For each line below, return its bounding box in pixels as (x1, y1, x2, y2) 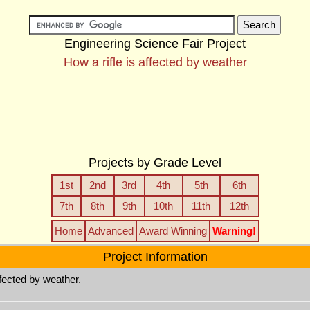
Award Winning (138, 225, 207, 237)
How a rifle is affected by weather (63, 55, 247, 69)
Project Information (102, 250, 208, 264)
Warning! (212, 225, 256, 237)
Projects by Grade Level (89, 156, 221, 170)
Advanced (87, 225, 134, 237)
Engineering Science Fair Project (64, 37, 246, 51)
